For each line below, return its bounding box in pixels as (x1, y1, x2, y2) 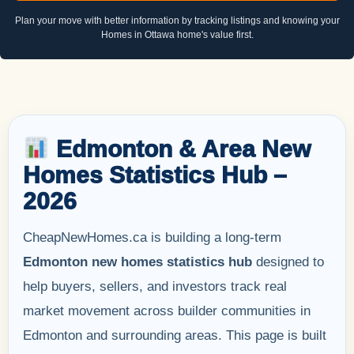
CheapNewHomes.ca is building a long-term (23, 229, 281, 245)
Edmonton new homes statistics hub (23, 254, 252, 269)
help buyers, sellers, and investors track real (23, 278, 287, 294)
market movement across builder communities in (23, 303, 311, 318)
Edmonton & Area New (50, 135, 311, 162)
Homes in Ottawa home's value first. (100, 28, 254, 40)
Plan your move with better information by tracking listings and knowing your (14, 14, 340, 26)
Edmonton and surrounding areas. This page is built (23, 327, 326, 343)
